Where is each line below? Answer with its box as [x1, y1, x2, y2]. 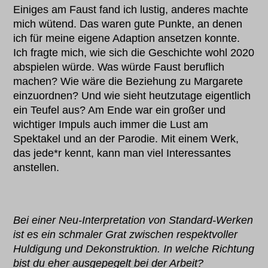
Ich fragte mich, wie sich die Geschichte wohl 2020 [13, 47, 255, 59]
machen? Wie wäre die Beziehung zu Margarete [13, 75, 243, 88]
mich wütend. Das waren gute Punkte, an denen [13, 18, 243, 31]
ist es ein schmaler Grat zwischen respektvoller [13, 229, 238, 241]
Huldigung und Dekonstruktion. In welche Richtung [13, 243, 255, 255]
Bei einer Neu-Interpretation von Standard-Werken [13, 214, 254, 227]
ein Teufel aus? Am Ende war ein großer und [13, 104, 226, 117]
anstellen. [13, 162, 60, 174]
